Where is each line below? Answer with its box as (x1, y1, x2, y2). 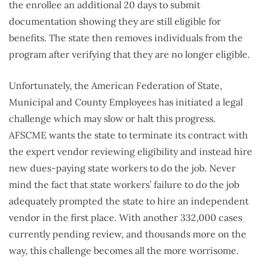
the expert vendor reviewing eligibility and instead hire (9, 145, 252, 157)
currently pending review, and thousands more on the (9, 227, 246, 240)
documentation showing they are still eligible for (9, 15, 221, 27)
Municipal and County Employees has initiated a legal (9, 95, 243, 108)
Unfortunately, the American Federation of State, (9, 79, 222, 91)
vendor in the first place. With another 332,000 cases (9, 211, 242, 223)
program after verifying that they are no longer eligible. (9, 48, 250, 60)
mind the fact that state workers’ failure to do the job (9, 178, 239, 190)
